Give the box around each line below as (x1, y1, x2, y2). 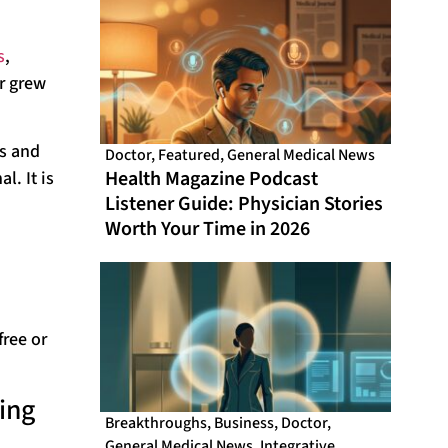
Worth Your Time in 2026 (105, 215, 311, 244)
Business (214, 412, 275, 435)
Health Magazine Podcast (105, 165, 319, 194)
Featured (158, 144, 221, 167)
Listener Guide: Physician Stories (105, 190, 384, 219)
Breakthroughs (105, 412, 208, 435)
